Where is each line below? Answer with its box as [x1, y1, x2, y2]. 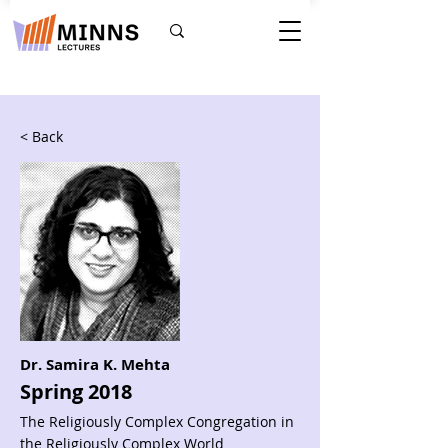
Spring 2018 [20, 378, 132, 405]
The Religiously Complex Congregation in [20, 412, 294, 431]
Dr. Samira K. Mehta [20, 354, 170, 375]
